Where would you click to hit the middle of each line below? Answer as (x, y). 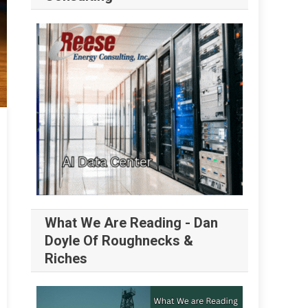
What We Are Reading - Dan (132, 223)
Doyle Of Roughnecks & (119, 241)
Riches (66, 259)
